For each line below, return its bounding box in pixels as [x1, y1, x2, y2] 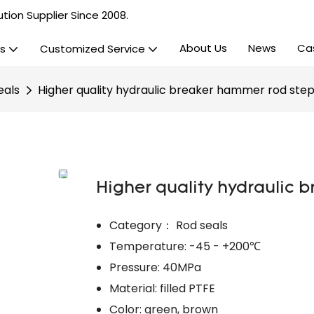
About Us [179, 41, 227, 55]
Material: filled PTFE [109, 280, 216, 296]
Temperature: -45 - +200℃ [109, 238, 261, 254]
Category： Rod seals [109, 217, 228, 233]
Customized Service [39, 41, 145, 56]
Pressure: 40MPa [109, 259, 202, 275]
